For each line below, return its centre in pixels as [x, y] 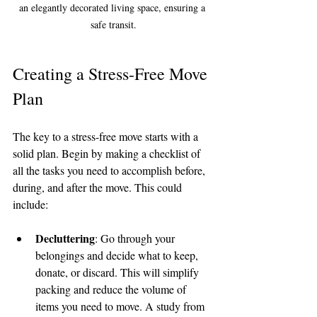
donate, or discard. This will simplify [119, 272]
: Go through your [136, 238]
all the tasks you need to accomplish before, [110, 170]
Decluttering [65, 238]
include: [30, 204]
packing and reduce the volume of [112, 289]
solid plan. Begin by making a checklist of [108, 153]
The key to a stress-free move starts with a [107, 136]
